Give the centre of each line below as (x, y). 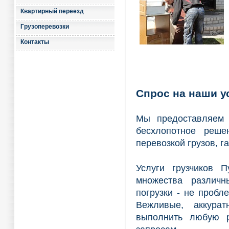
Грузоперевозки (45, 27)
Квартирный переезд (52, 11)
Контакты (35, 42)
